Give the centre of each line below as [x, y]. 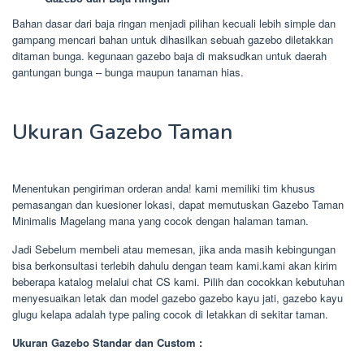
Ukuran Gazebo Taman [122, 132]
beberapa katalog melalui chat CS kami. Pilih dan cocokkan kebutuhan [178, 282]
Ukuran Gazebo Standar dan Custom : [107, 343]
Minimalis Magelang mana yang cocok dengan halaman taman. [160, 221]
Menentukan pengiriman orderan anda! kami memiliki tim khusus [164, 188]
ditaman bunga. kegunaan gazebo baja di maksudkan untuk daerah [169, 56]
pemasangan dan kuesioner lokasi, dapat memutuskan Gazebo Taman [178, 205]
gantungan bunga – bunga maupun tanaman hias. [128, 72]
